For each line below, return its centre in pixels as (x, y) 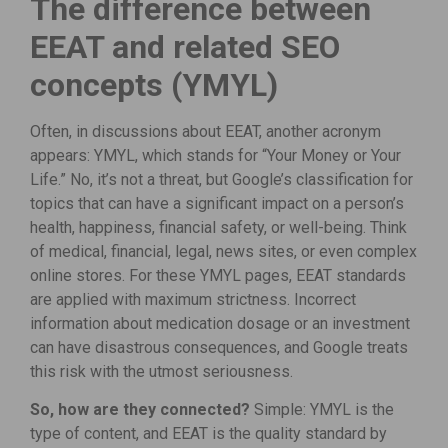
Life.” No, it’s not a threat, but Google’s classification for (221, 179)
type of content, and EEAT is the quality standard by (208, 433)
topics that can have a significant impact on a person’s (217, 203)
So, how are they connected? (140, 409)
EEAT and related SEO (185, 46)
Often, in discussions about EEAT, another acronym (205, 131)
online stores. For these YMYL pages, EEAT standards (218, 275)
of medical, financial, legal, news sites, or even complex (223, 251)
